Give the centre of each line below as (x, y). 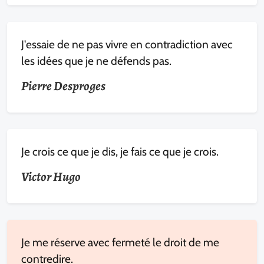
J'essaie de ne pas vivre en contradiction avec (127, 44)
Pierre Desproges (63, 86)
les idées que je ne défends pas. (96, 61)
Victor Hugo (51, 177)
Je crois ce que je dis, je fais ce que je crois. (120, 151)
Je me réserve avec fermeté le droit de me (120, 242)
